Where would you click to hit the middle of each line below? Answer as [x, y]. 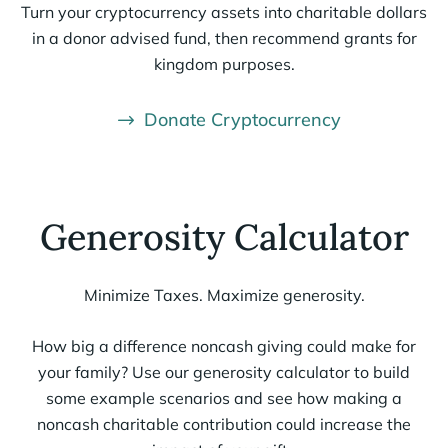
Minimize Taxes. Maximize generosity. [224, 294]
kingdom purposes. [224, 63]
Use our [162, 371]
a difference [143, 345]
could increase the [343, 423]
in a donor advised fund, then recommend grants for [224, 37]
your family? [85, 371]
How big [65, 345]
